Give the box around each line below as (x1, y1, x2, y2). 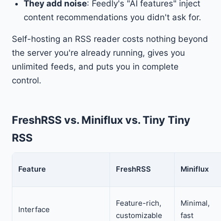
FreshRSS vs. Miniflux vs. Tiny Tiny (12, 113, 190, 127)
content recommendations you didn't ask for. (24, 12, 201, 23)
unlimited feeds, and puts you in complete (12, 62, 179, 72)
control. (12, 75, 41, 86)
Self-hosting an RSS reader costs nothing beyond (12, 34, 208, 44)
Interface (18, 205, 50, 215)
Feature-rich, (116, 199, 161, 208)
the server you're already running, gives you (12, 48, 185, 58)
